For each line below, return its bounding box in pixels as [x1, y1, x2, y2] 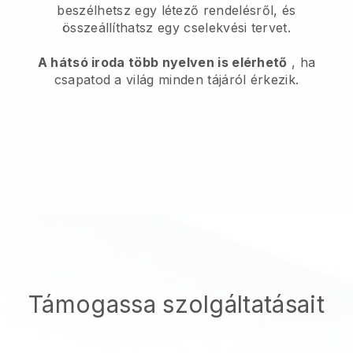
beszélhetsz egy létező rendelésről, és [57, 2, 296, 18]
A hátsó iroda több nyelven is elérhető [37, 54, 288, 70]
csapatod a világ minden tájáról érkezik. [54, 71, 299, 87]
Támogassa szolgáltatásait [28, 289, 325, 318]
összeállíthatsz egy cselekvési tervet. [61, 19, 292, 35]
